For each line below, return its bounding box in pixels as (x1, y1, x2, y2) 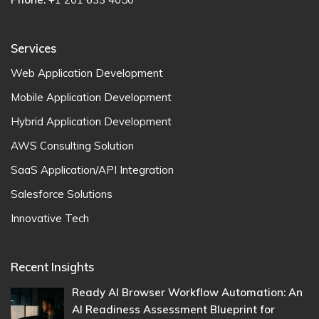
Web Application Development (11, 66, 163, 80)
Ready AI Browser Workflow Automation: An (72, 286, 303, 300)
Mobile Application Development (11, 90, 172, 105)
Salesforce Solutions (11, 187, 113, 202)
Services (11, 40, 56, 56)
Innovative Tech (11, 211, 89, 226)
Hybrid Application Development (11, 115, 172, 129)
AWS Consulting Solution (11, 139, 134, 153)
